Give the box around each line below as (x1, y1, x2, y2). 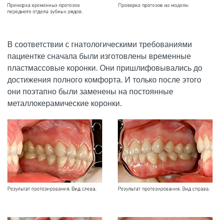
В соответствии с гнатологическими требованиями (7, 40, 192, 49)
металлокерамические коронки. (7, 99, 122, 108)
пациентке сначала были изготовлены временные (7, 52, 191, 61)
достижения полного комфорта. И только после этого (7, 76, 201, 84)
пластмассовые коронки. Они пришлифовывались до (7, 64, 202, 73)
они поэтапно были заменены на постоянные (7, 87, 173, 96)
